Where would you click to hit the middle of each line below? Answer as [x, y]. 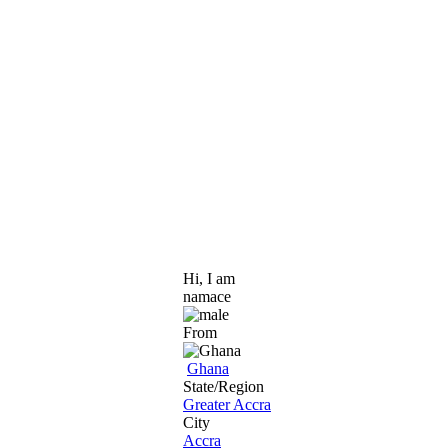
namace [207, 296]
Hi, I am [209, 278]
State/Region [223, 386]
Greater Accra [227, 404]
